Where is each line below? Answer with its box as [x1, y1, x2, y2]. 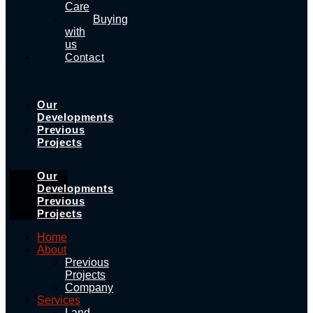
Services [37, 294, 80, 306]
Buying [93, 13, 128, 25]
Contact [65, 51, 105, 63]
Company [65, 282, 113, 293]
